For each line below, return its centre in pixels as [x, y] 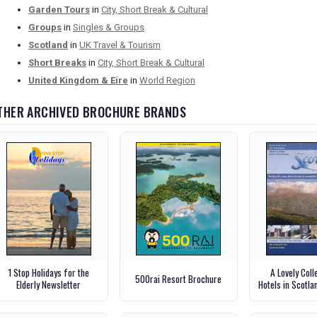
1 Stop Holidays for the [49, 273]
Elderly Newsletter [49, 285]
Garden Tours [59, 10]
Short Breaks [57, 63]
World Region [167, 81]
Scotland [48, 45]
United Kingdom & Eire [78, 81]
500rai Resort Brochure [179, 278]
